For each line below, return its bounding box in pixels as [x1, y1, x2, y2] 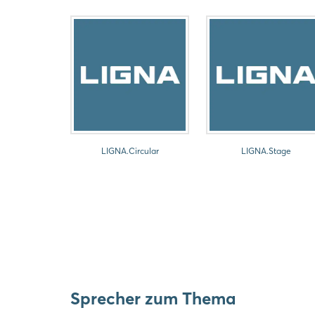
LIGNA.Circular [101, 145, 159, 156]
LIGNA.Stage [240, 145, 291, 156]
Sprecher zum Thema [70, 288, 236, 309]
